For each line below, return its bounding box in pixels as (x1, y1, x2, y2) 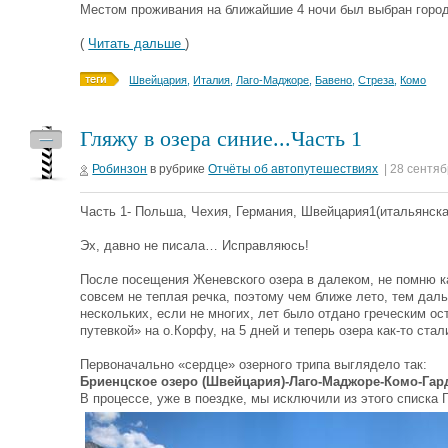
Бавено (315, 74, 353, 86)
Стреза (358, 74, 395, 86)
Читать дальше (88, 36, 186, 51)
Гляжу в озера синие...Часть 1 (80, 126, 363, 151)
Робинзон (92, 162, 148, 176)
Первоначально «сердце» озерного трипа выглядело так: (80, 357, 428, 372)
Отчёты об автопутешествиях (208, 162, 379, 176)
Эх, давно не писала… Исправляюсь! (80, 238, 310, 253)
